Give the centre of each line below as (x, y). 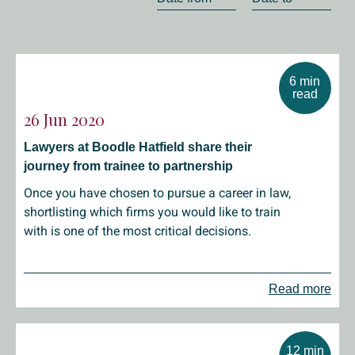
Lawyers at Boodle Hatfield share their (138, 147)
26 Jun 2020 (64, 119)
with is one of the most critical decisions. (137, 231)
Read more (300, 289)
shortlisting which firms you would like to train (152, 212)
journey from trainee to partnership (128, 166)
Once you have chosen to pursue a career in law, (157, 193)
